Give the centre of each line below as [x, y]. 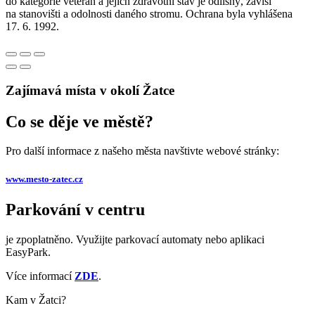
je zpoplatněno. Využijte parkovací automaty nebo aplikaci [135, 239]
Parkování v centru [75, 209]
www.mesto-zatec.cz [44, 179]
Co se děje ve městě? [79, 121]
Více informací [40, 276]
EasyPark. [28, 252]
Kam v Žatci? [37, 300]
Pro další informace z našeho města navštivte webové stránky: [142, 151]
